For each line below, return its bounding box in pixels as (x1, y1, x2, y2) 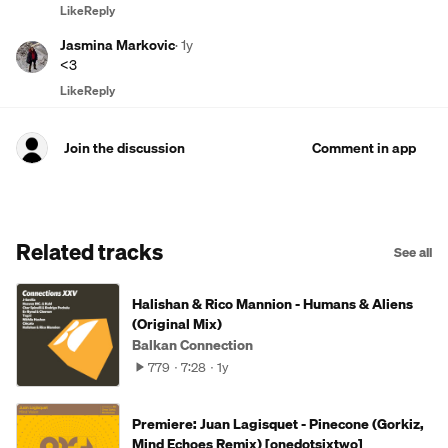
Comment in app (312, 137, 416, 159)
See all (394, 242, 432, 262)
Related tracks (16, 234, 163, 269)
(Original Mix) (132, 313, 222, 335)
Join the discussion (64, 137, 185, 159)
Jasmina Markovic (60, 34, 175, 56)
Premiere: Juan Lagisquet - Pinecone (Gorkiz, (132, 413, 424, 435)
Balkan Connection (132, 334, 253, 356)
